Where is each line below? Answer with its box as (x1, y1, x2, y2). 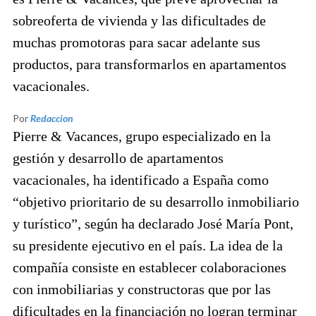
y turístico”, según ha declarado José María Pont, (13, 216, 293, 231)
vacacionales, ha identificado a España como (13, 172, 269, 188)
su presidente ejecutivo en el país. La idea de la (13, 238, 283, 253)
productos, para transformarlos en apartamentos (13, 56, 286, 72)
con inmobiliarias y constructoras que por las (13, 281, 271, 297)
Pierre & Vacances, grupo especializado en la (13, 128, 271, 144)
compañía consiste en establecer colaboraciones (13, 260, 286, 275)
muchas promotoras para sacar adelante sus (13, 35, 260, 50)
